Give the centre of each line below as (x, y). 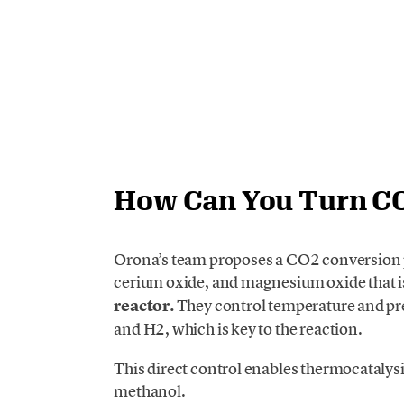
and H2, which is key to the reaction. (238, 328)
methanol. (150, 391)
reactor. (145, 305)
